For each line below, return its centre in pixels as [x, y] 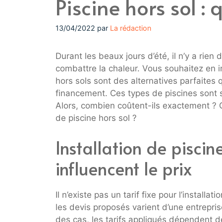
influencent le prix [124, 168]
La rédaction [131, 28]
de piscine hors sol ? [96, 118]
